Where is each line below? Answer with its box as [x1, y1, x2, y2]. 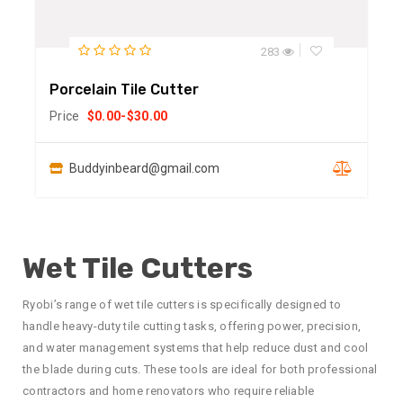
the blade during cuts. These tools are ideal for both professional [22, 363, 378, 377]
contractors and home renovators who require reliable [22, 384, 315, 399]
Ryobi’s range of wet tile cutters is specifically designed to [22, 298, 342, 312]
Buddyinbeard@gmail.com [69, 161, 219, 176]
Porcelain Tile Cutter [49, 81, 199, 99]
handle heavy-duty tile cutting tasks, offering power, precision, [22, 319, 362, 334]
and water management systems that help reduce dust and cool [22, 341, 369, 355]
